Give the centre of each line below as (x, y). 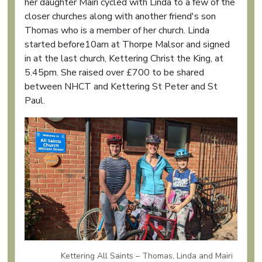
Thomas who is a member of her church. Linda (117, 30)
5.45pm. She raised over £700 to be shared (114, 72)
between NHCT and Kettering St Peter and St (121, 86)
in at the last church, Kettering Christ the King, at (124, 58)
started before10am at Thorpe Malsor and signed (127, 44)
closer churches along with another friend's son (120, 16)
